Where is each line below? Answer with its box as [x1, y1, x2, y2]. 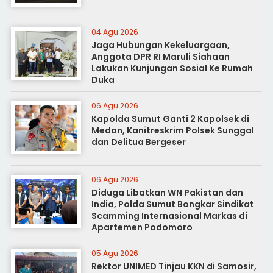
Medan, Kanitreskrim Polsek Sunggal [91, 124, 254, 137]
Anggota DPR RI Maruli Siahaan [91, 51, 230, 63]
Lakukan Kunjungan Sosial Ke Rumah [91, 62, 253, 75]
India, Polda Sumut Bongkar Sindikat [91, 198, 254, 211]
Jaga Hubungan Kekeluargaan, [91, 39, 230, 52]
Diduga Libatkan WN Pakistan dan [91, 186, 243, 199]
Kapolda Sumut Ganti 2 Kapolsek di [91, 113, 249, 126]
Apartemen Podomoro [91, 221, 193, 234]
